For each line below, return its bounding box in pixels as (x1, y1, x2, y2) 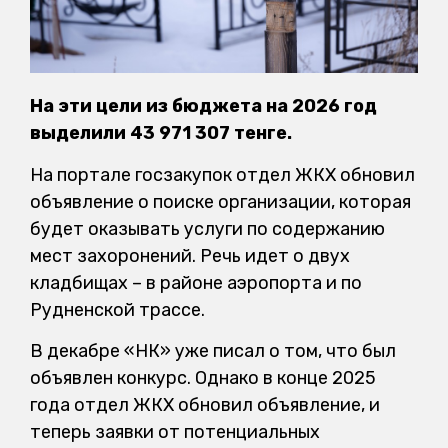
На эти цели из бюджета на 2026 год (30, 95, 377, 118)
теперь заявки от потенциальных (30, 420, 320, 443)
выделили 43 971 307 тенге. (30, 122, 292, 145)
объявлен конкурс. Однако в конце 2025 (30, 366, 376, 389)
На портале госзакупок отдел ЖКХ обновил (30, 163, 415, 186)
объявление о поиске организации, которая (30, 190, 411, 213)
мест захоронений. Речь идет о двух (30, 244, 350, 267)
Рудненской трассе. (30, 298, 205, 321)
